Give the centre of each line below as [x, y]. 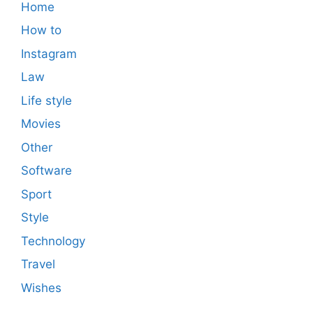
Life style [46, 100]
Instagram [49, 53]
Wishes [41, 287]
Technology [53, 241]
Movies [41, 124]
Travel [38, 264]
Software [46, 171]
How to [41, 30]
